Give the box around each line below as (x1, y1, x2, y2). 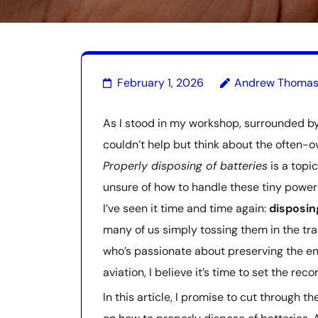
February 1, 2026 (117, 75, 204, 90)
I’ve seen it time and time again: (103, 201, 269, 216)
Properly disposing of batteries (103, 158, 268, 173)
